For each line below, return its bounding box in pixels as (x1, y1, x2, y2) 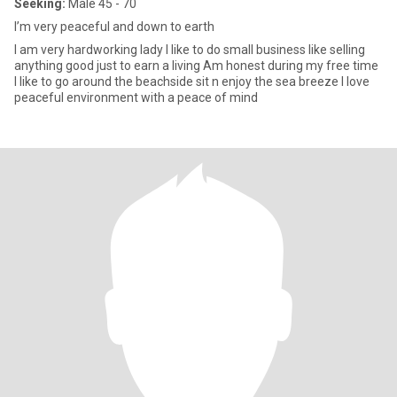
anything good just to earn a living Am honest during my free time (14, 58, 378, 73)
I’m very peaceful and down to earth (14, 19, 214, 34)
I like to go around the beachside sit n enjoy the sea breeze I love (14, 74, 370, 89)
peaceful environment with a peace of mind (14, 90, 258, 105)
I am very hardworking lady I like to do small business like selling (14, 43, 365, 57)
